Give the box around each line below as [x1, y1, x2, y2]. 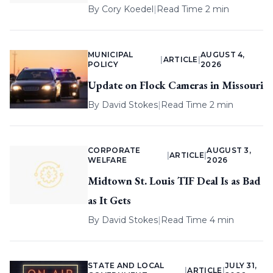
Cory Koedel [102, 4, 154, 15]
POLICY [88, 60, 118, 69]
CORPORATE [88, 146, 141, 155]
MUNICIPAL [88, 50, 133, 60]
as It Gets [88, 193, 131, 208]
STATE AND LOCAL [88, 261, 165, 271]
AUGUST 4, [200, 50, 245, 60]
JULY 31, [224, 261, 257, 271]
